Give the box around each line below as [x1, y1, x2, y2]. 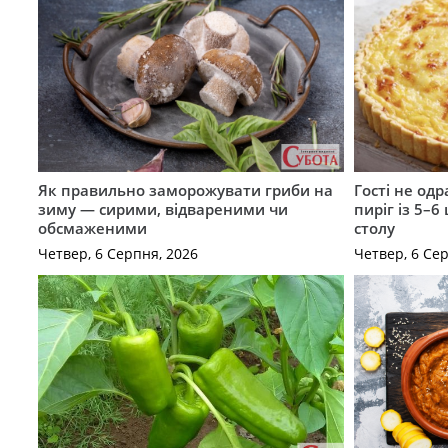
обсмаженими [37, 218, 147, 239]
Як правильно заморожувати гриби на [37, 180, 333, 201]
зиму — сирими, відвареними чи [37, 199, 288, 220]
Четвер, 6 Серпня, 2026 [37, 243, 198, 263]
